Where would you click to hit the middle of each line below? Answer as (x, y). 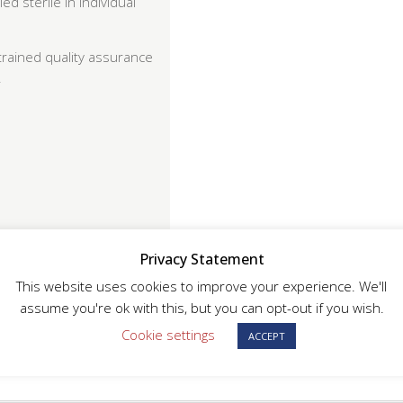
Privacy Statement (201, 259)
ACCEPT (266, 336)
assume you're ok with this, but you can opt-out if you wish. (201, 308)
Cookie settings (168, 335)
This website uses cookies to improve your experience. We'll (201, 286)
